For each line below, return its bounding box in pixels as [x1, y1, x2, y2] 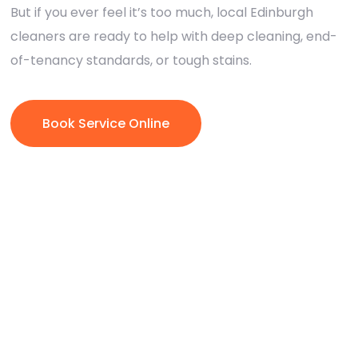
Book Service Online [42, 113, 169, 133]
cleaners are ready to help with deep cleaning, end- [10, 26, 337, 46]
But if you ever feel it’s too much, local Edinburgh [10, 2, 313, 22]
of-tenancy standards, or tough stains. [10, 50, 252, 70]
